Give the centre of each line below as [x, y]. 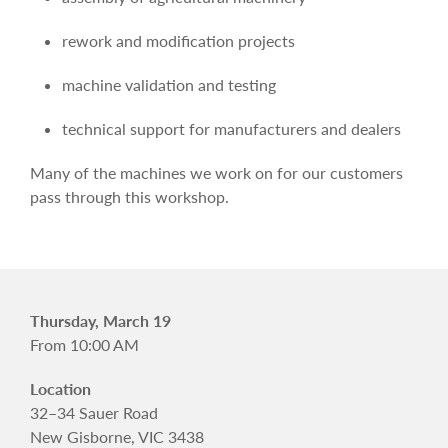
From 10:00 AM [84, 344]
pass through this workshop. [129, 196]
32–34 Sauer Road [94, 412]
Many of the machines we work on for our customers [216, 172]
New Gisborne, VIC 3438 [117, 436]
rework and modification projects [178, 40]
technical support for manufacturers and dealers [231, 128]
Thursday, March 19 [100, 320]
